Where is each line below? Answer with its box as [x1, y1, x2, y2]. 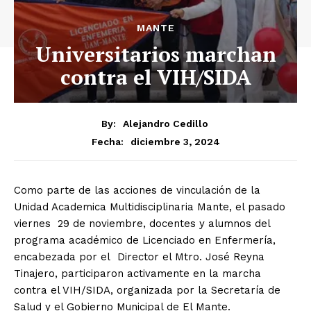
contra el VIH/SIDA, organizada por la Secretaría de [14, 283, 280, 296]
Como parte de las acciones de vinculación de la [14, 183, 260, 196]
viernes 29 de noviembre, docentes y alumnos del [14, 217, 270, 230]
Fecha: [91, 135, 124, 147]
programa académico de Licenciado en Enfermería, [14, 233, 276, 246]
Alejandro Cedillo [122, 117, 208, 129]
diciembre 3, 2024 [130, 135, 220, 147]
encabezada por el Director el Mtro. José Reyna [14, 250, 264, 263]
